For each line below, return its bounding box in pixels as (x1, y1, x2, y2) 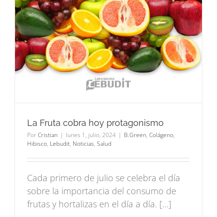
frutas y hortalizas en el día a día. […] (27, 198, 171, 210)
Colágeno (149, 131, 173, 139)
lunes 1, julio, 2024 (66, 131, 116, 139)
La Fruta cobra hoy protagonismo (27, 118, 164, 128)
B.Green (124, 131, 146, 139)
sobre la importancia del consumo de (27, 185, 176, 197)
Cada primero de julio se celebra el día (27, 172, 180, 184)
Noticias (73, 139, 94, 148)
